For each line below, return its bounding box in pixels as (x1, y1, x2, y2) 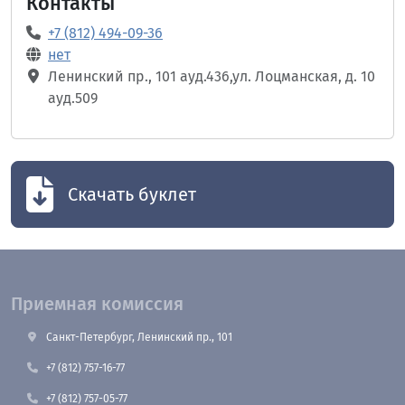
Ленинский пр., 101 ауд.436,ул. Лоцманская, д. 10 (48, 68, 375, 85)
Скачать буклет (68, 184, 196, 205)
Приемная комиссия (11, 293, 184, 315)
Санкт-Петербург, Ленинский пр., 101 (46, 331, 232, 344)
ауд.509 (48, 89, 98, 107)
